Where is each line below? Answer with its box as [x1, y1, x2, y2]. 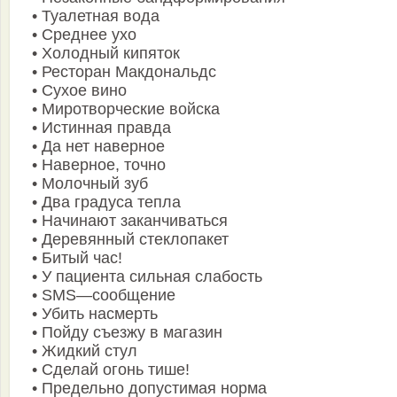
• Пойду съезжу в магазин [32, 323, 222, 341]
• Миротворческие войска [32, 100, 220, 118]
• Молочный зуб [32, 175, 148, 192]
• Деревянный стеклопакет [32, 230, 229, 248]
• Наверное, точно [32, 156, 166, 174]
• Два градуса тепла [32, 193, 181, 211]
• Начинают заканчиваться [32, 212, 228, 230]
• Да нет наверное [32, 137, 165, 155]
